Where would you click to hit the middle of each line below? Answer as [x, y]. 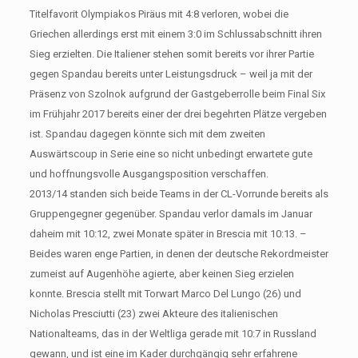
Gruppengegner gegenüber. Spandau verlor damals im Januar [171, 213]
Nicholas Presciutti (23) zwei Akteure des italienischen [153, 313]
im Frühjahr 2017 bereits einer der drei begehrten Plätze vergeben [178, 113]
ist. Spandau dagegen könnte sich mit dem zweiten [147, 133]
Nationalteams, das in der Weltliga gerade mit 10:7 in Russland [173, 333]
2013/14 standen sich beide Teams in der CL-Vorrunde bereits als [179, 193]
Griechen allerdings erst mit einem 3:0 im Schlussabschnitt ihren [175, 34]
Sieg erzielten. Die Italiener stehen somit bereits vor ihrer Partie [171, 54]
